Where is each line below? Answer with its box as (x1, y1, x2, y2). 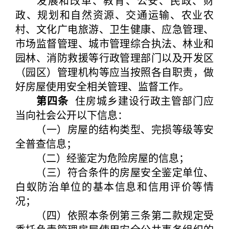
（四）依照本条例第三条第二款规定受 (15, 208, 214, 222)
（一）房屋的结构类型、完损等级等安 (15, 122, 214, 136)
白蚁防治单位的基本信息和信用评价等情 (15, 179, 214, 194)
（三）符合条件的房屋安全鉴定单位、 (15, 165, 214, 179)
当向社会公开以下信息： (15, 107, 128, 122)
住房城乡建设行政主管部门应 (68, 93, 214, 108)
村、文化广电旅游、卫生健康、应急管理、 (15, 21, 214, 36)
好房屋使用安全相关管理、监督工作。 (15, 79, 189, 94)
